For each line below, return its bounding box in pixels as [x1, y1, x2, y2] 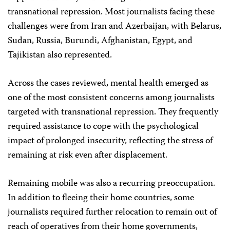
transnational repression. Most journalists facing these [8, 5, 215, 21]
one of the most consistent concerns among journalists [8, 90, 215, 106]
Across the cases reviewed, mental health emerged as [8, 76, 208, 92]
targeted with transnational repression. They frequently [8, 105, 218, 121]
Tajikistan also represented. [8, 48, 112, 64]
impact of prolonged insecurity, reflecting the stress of [8, 133, 213, 149]
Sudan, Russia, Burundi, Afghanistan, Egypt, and [8, 33, 193, 49]
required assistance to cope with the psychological [8, 119, 199, 135]
